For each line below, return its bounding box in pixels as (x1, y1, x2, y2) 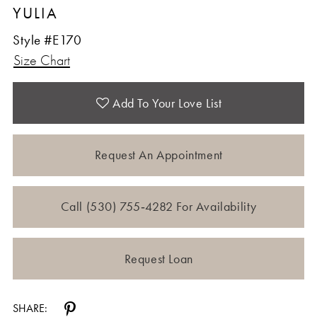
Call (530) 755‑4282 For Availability (60, 198, 258, 215)
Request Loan (124, 250, 193, 267)
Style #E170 (12, 30, 82, 49)
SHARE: (12, 301, 47, 316)
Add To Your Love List (112, 94, 222, 111)
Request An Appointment (94, 146, 223, 163)
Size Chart (13, 50, 70, 69)
